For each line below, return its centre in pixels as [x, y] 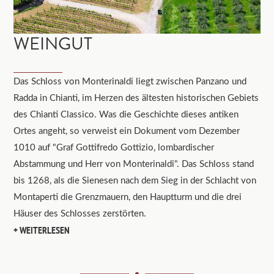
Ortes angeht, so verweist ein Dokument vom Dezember [127, 131]
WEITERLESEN [45, 230]
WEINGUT [53, 44]
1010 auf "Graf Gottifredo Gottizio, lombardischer [114, 147]
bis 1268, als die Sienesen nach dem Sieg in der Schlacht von [135, 180]
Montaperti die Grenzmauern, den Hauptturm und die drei [128, 197]
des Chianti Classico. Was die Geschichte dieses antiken [126, 114]
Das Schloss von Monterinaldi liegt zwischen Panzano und [130, 81]
